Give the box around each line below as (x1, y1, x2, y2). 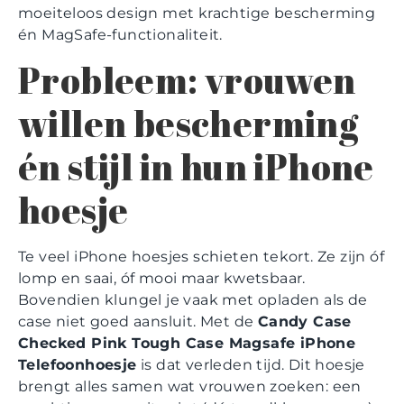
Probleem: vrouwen (18, 55, 356, 105)
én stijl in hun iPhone (18, 142, 374, 191)
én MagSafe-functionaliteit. (18, 25, 223, 43)
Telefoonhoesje (18, 355, 137, 373)
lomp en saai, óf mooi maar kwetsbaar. (18, 269, 306, 287)
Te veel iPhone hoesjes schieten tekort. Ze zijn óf (18, 247, 384, 265)
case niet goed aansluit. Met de (18, 312, 258, 330)
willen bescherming (18, 98, 359, 148)
